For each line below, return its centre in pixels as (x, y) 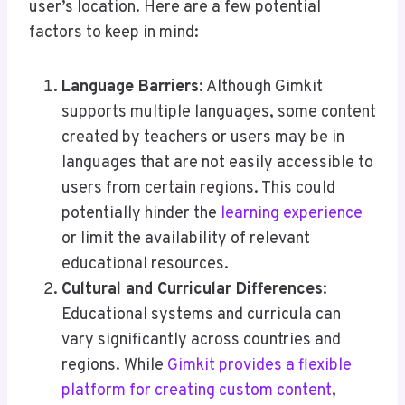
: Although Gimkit (261, 88)
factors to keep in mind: (114, 33)
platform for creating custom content (197, 391)
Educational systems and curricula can (201, 316)
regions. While (114, 366)
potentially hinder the (141, 214)
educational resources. (145, 265)
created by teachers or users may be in (203, 138)
